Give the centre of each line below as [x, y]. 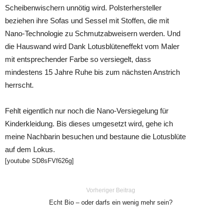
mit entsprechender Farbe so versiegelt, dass [78, 59]
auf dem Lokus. [30, 149]
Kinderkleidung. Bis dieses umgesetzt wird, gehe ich [89, 124]
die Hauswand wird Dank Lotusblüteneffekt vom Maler [92, 46]
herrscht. [19, 85]
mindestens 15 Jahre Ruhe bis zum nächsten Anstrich [92, 72]
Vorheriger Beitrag [111, 190]
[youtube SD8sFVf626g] [39, 161]
